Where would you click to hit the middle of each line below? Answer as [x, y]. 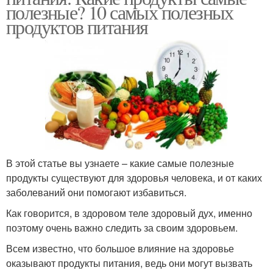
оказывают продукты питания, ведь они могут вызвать [129, 263]
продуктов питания [77, 27]
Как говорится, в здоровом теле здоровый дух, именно [129, 213]
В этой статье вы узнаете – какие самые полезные [120, 163]
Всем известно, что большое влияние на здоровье [120, 249]
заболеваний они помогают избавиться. [96, 193]
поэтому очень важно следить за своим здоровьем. [122, 228]
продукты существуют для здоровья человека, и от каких [134, 178]
